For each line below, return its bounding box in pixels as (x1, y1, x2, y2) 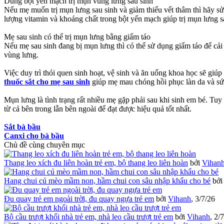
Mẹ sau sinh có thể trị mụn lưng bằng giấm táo (4, 32, 150, 41)
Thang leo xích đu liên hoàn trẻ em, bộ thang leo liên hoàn (4, 158, 188, 167)
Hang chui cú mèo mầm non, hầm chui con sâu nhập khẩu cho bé (4, 176, 210, 185)
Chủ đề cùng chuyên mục (4, 140, 85, 149)
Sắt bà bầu (4, 122, 40, 131)
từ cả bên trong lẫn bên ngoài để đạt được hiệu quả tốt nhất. (4, 104, 191, 113)
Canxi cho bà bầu (4, 131, 64, 140)
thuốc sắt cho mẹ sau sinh (4, 77, 90, 86)
